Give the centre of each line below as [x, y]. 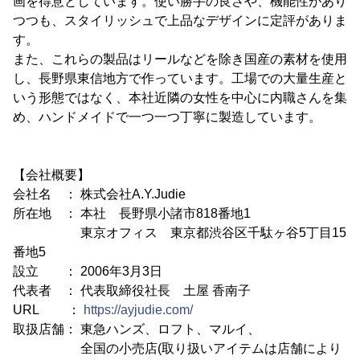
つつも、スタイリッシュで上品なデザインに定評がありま [180, 20]
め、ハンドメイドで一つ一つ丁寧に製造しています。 [167, 117]
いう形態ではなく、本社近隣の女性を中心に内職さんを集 [180, 98]
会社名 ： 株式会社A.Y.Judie [99, 194]
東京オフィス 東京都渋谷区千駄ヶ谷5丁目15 [180, 233]
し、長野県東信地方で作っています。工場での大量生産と [180, 78]
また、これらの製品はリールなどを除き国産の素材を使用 [180, 59]
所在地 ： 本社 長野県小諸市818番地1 [132, 213]
